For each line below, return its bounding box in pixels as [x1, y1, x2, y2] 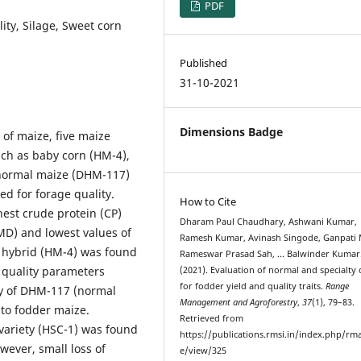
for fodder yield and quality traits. [180, 280, 326, 292]
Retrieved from [180, 312, 244, 324]
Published [180, 55, 228, 70]
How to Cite [180, 193, 237, 209]
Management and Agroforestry [180, 296, 298, 308]
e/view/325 [180, 344, 227, 356]
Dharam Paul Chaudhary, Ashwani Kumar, [180, 215, 358, 227]
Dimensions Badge [180, 123, 284, 139]
